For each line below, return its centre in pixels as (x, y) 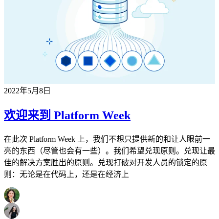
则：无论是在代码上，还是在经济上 (66, 174)
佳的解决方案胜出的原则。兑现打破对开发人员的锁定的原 (106, 163)
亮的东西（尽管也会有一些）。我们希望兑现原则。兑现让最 (109, 151)
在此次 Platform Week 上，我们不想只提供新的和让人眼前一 (107, 139)
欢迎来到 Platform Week (67, 116)
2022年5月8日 (27, 91)
